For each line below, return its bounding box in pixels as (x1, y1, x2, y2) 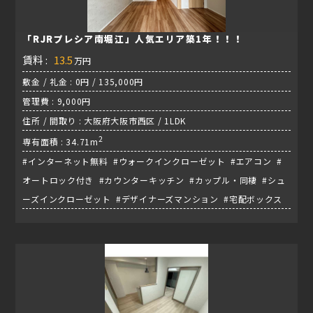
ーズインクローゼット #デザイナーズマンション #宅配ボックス (22, 193, 285, 205)
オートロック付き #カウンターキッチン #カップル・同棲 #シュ (22, 174, 286, 187)
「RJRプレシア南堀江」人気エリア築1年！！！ (22, 32, 244, 46)
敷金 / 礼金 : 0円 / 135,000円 (22, 75, 143, 88)
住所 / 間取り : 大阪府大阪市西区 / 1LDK (22, 115, 187, 127)
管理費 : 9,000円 (22, 95, 92, 108)
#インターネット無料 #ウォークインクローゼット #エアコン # (22, 155, 282, 168)
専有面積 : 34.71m (22, 136, 99, 148)
